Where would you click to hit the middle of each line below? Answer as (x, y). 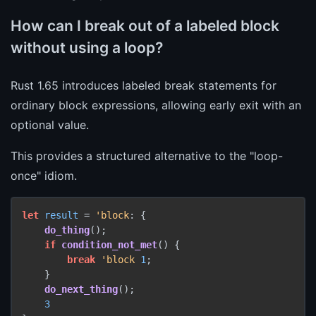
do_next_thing (81, 289)
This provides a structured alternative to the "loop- (147, 156)
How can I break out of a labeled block (145, 25)
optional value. (50, 124)
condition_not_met (109, 244)
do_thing (67, 230)
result (61, 215)
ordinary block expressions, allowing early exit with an (156, 105)
